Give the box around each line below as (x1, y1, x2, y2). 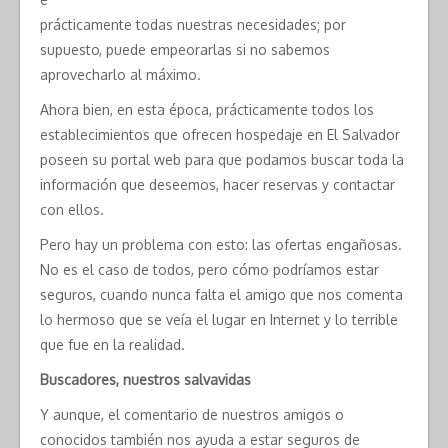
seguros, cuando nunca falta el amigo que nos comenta (40, 286, 403, 303)
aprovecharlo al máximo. (40, 66, 201, 83)
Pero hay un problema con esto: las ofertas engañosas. (40, 236, 402, 253)
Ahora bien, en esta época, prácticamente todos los (40, 101, 374, 118)
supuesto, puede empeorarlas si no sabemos (40, 41, 330, 58)
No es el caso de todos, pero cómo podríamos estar (40, 261, 379, 278)
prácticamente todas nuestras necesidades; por (40, 16, 346, 33)
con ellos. (40, 201, 104, 218)
